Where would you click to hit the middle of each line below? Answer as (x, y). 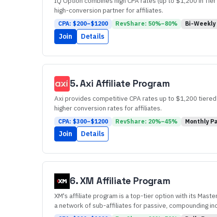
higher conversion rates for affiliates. (108, 108)
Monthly (197, 121)
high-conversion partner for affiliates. (109, 10)
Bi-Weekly (200, 24)
